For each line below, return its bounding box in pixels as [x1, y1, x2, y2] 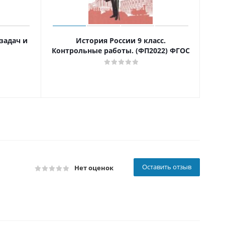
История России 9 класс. [75, 36, 166, 46]
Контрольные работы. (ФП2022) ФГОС [51, 46, 190, 56]
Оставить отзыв [142, 162, 191, 172]
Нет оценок [74, 163, 114, 173]
